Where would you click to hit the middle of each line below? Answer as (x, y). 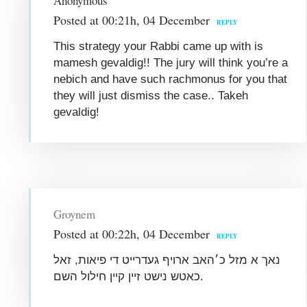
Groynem (74, 214)
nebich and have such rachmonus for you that (171, 79)
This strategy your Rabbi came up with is (159, 46)
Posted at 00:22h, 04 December (132, 233)
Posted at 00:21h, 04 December (132, 20)
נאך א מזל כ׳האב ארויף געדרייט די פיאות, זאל (167, 260)
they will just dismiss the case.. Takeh (151, 95)
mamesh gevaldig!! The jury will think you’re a (171, 62)
